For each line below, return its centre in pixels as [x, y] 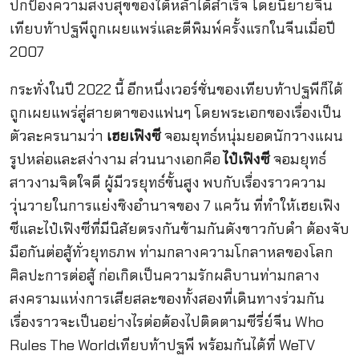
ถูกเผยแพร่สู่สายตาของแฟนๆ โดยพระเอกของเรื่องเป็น [175, 113]
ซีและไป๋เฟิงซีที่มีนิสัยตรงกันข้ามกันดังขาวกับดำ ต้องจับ [179, 229]
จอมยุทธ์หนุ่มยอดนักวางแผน [252, 136]
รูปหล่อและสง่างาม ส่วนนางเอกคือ [116, 159]
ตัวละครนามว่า [56, 136]
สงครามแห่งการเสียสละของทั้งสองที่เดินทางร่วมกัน [167, 298]
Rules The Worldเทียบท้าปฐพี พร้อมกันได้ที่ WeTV [162, 345]
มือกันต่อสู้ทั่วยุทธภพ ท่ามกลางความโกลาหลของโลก [171, 252]
